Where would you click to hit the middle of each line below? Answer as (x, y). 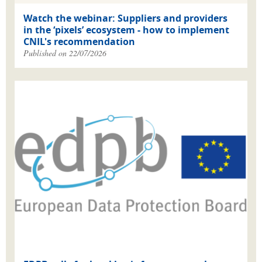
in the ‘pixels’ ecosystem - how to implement (126, 30)
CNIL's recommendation (79, 41)
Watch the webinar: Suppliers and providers (125, 18)
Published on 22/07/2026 (65, 53)
